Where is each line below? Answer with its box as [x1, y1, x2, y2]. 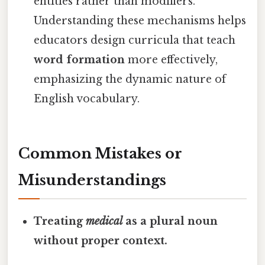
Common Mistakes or [18, 144, 182, 162]
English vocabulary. [34, 92, 140, 106]
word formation [34, 53, 125, 67]
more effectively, [125, 53, 218, 67]
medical [86, 214, 123, 228]
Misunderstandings [18, 171, 166, 189]
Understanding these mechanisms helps [34, 14, 247, 28]
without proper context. [34, 234, 168, 247]
